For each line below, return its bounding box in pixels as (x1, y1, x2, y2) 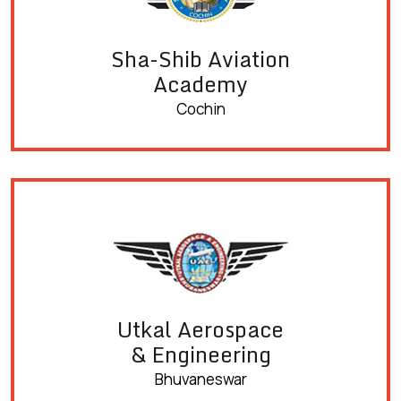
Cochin (175, 98, 226, 120)
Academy (153, 67, 248, 102)
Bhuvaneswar (154, 369, 247, 390)
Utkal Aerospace (117, 312, 284, 347)
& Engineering (130, 337, 271, 372)
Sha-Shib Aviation (111, 42, 290, 77)
